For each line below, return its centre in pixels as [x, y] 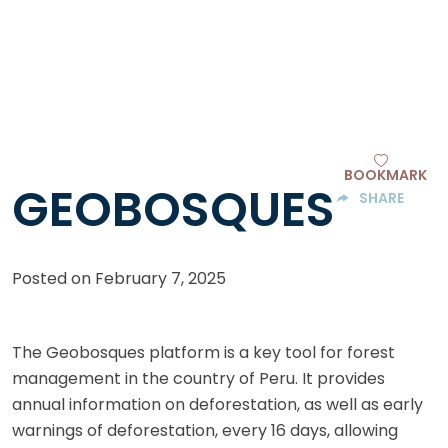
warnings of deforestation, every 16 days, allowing [205, 431]
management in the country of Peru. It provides [198, 379]
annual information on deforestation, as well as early [217, 405]
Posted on [53, 279]
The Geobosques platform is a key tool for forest [203, 353]
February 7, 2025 [160, 279]
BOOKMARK [385, 175]
